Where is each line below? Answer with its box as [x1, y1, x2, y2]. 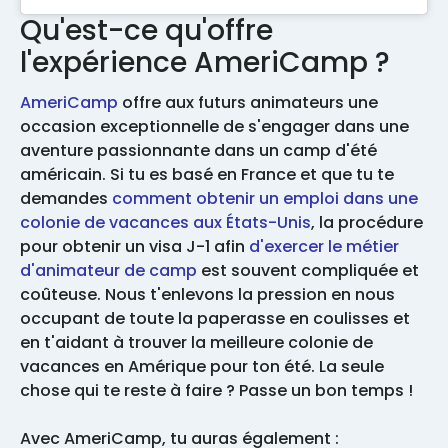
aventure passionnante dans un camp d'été [20, 138, 377, 162]
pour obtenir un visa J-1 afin [20, 234, 249, 258]
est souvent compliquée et [197, 258, 419, 282]
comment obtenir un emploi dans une [112, 186, 418, 210]
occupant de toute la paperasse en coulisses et [20, 306, 410, 330]
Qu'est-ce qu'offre [20, 10, 273, 50]
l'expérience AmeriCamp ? [20, 42, 390, 82]
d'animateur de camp [20, 258, 197, 282]
